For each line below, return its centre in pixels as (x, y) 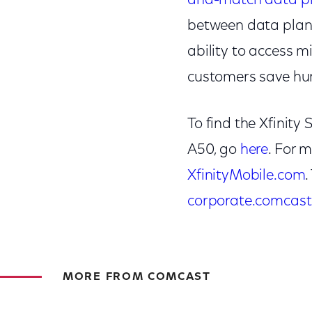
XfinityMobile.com (246, 176)
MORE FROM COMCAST (137, 277)
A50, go (213, 150)
